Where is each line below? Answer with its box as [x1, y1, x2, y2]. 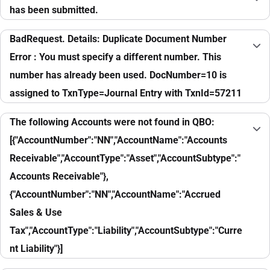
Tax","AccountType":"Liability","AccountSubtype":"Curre [10, 225, 242, 237]
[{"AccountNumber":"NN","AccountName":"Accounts [10, 134, 227, 146]
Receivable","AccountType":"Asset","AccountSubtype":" [10, 152, 240, 165]
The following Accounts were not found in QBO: [10, 116, 215, 128]
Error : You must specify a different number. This [10, 51, 221, 63]
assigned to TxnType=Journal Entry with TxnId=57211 [10, 87, 242, 99]
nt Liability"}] [10, 243, 63, 255]
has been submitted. [10, 4, 98, 16]
